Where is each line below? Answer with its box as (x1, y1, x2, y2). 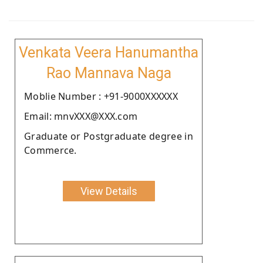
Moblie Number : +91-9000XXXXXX (24, 89, 178, 103)
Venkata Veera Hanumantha (19, 43, 198, 61)
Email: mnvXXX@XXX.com (24, 109, 138, 123)
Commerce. (24, 143, 77, 157)
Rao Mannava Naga (46, 64, 171, 82)
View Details (80, 184, 137, 197)
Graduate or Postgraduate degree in (24, 129, 193, 143)
